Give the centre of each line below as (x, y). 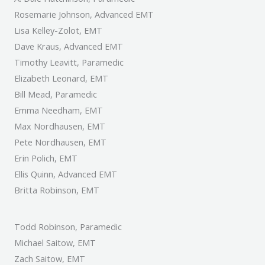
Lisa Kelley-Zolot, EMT (58, 30)
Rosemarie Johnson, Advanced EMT (84, 14)
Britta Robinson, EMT (57, 190)
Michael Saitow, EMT (55, 242)
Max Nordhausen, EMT (60, 126)
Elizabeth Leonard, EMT (61, 78)
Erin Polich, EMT (46, 158)
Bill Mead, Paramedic (56, 94)
